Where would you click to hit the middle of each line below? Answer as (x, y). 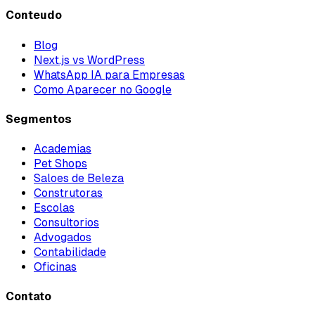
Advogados (63, 238)
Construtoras (68, 193)
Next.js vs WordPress (89, 60)
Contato (28, 297)
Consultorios (66, 223)
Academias (63, 149)
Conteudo (34, 15)
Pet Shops (60, 164)
